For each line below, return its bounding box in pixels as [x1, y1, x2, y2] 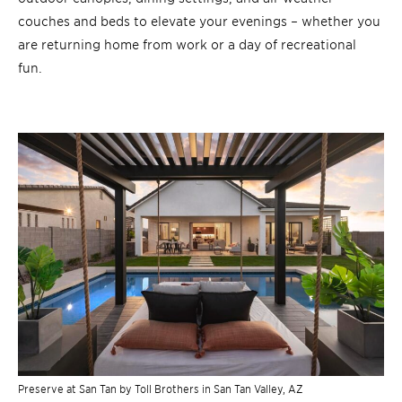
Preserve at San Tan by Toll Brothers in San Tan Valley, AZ [18, 381, 302, 396]
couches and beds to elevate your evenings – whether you [18, 11, 380, 29]
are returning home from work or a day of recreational [18, 34, 356, 52]
